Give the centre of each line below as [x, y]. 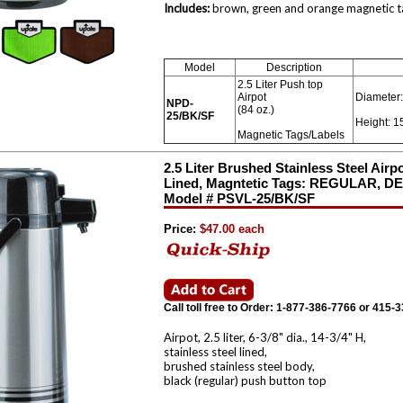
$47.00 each [230, 229]
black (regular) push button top [245, 381]
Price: [180, 229]
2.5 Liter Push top [280, 85]
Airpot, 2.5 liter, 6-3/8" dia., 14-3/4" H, [265, 337]
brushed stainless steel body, [239, 366]
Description [294, 67]
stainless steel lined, [215, 352]
